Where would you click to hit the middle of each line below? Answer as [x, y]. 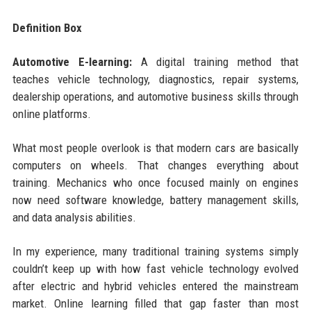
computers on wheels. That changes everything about [155, 165]
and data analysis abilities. [74, 217]
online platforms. [51, 114]
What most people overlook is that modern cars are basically [155, 148]
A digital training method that [215, 61]
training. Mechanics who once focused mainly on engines [155, 182]
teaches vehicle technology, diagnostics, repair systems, [155, 79]
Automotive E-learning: [72, 61]
